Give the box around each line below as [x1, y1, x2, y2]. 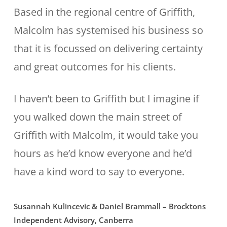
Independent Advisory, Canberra [13, 215, 133, 225]
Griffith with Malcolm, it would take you [13, 128, 198, 142]
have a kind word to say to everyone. [13, 165, 184, 178]
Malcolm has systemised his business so [13, 23, 203, 37]
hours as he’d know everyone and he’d [13, 146, 192, 160]
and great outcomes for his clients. [13, 60, 176, 73]
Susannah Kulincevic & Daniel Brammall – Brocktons [13, 201, 206, 211]
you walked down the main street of [13, 110, 182, 124]
